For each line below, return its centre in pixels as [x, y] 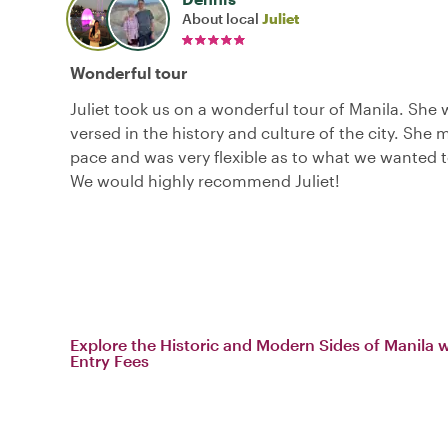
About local [222, 18]
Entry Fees [109, 360]
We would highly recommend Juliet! [205, 180]
